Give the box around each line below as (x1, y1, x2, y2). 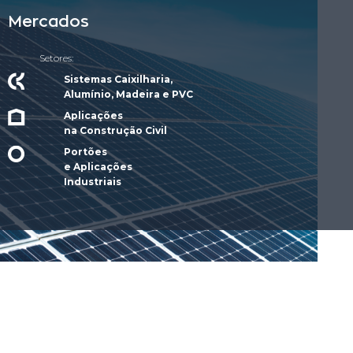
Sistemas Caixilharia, (64, 73, 173, 85)
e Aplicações (64, 161, 133, 173)
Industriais (64, 176, 122, 188)
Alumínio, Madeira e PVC (64, 88, 194, 100)
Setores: (39, 52, 73, 64)
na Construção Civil (64, 124, 170, 136)
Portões (64, 146, 108, 158)
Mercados (8, 14, 89, 30)
